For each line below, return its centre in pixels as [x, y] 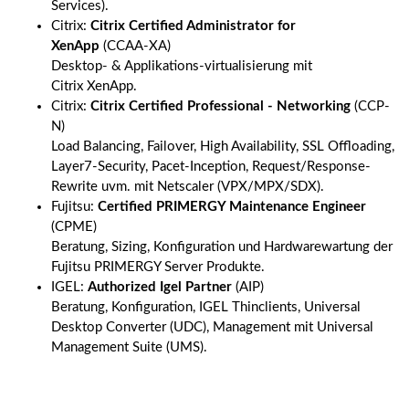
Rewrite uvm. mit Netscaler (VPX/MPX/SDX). [188, 187]
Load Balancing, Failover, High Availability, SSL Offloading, [223, 147]
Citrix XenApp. [94, 86]
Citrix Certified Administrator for [193, 26]
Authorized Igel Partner [160, 287]
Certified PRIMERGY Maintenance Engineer [232, 207]
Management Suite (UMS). [129, 347]
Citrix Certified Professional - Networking [220, 106]
